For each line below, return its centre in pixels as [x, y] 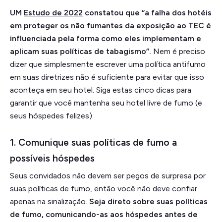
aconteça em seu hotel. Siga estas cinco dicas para [101, 90]
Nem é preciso [179, 51]
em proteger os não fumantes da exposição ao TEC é [111, 25]
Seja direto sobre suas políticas [148, 201]
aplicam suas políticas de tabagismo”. [82, 51]
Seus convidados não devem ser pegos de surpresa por [108, 175]
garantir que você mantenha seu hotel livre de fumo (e [106, 103]
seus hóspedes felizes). [52, 115]
